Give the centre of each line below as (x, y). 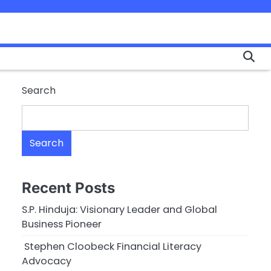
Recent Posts (68, 188)
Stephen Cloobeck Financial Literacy (112, 247)
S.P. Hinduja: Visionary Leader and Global (119, 210)
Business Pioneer (62, 224)
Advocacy (47, 261)
